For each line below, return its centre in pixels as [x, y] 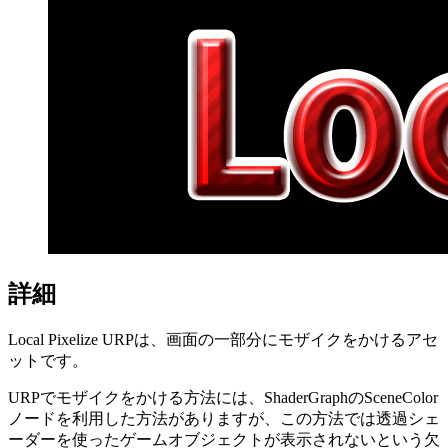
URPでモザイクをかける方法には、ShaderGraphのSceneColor [223, 397]
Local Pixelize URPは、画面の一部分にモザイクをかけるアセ [223, 339]
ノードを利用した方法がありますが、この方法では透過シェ [224, 418]
